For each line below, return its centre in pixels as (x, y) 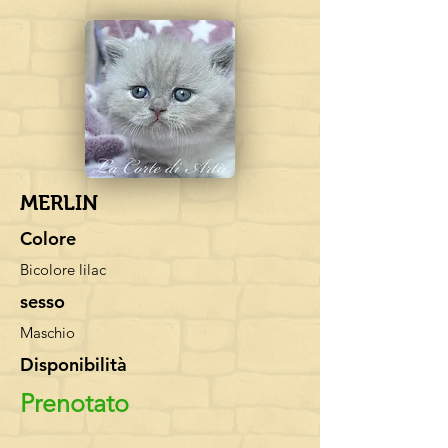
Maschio (47, 332)
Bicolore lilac (63, 269)
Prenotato (74, 403)
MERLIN (59, 202)
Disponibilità (73, 364)
